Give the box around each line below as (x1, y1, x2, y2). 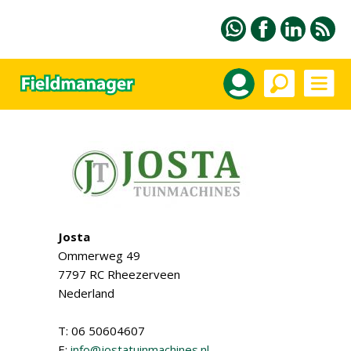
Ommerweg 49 (58, 248, 140, 263)
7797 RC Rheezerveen (58, 266, 180, 282)
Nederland (58, 285, 114, 301)
